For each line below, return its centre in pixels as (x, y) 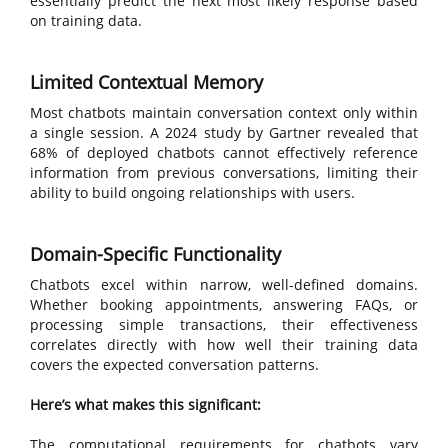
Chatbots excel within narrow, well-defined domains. (224, 284)
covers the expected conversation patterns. (174, 364)
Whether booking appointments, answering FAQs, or (224, 304)
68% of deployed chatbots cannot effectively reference (224, 152)
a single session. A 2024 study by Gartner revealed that (224, 132)
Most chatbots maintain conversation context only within (224, 112)
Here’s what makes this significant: (145, 404)
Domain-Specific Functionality (155, 254)
